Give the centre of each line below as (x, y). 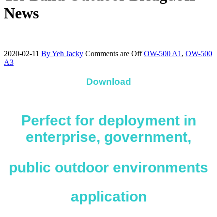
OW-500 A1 (163, 53)
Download (108, 81)
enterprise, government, (108, 137)
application (108, 196)
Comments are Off (114, 53)
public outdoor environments (108, 167)
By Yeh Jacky (62, 53)
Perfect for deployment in (108, 120)
